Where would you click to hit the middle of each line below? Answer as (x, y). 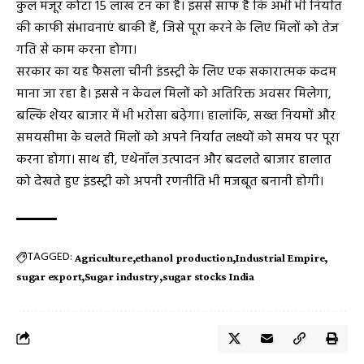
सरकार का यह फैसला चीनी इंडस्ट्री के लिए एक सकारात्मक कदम (176, 72)
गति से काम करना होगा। (76, 50)
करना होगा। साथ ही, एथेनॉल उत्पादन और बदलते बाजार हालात (174, 160)
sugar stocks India (208, 276)
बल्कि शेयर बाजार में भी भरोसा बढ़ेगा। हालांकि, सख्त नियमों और (176, 116)
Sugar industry (122, 276)
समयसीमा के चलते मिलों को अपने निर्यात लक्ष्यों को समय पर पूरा (178, 138)
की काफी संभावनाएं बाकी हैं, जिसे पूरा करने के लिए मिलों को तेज (178, 28)
